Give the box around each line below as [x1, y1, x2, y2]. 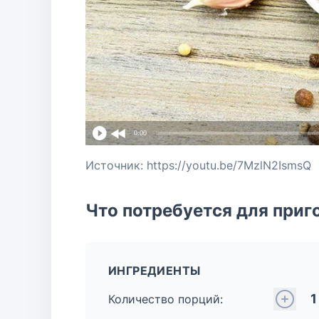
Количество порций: [108, 292, 223, 306]
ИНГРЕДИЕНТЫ [108, 263, 201, 278]
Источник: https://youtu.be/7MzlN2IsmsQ [85, 158, 311, 172]
